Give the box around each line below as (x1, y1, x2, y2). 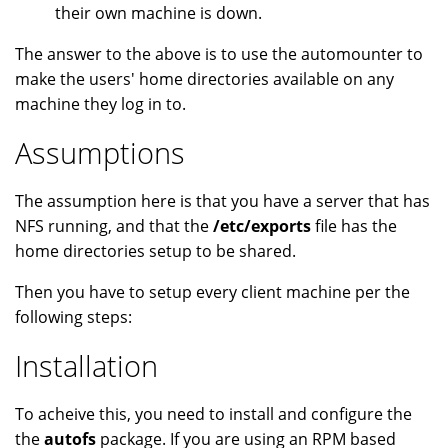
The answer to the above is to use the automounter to (15, 43, 423, 66)
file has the (311, 215, 397, 238)
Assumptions (15, 133, 185, 173)
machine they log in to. (15, 93, 186, 116)
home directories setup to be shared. (15, 240, 296, 263)
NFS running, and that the (15, 215, 213, 238)
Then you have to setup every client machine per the (15, 281, 410, 304)
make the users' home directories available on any (15, 68, 394, 91)
